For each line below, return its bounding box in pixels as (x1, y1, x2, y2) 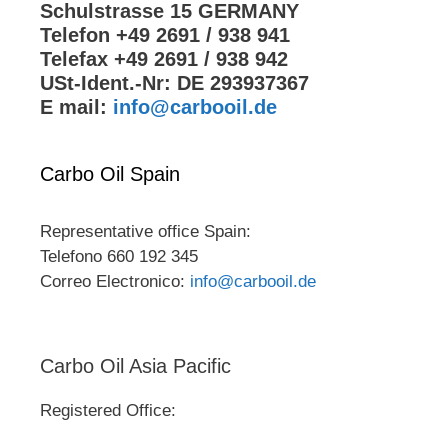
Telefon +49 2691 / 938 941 (40, 24, 290, 47)
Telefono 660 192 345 (40, 247, 198, 267)
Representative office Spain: (40, 222, 251, 242)
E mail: (40, 96, 113, 119)
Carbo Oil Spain (40, 163, 180, 186)
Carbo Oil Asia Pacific (40, 355, 231, 378)
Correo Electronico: (40, 272, 190, 292)
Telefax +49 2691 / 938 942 (40, 48, 288, 71)
